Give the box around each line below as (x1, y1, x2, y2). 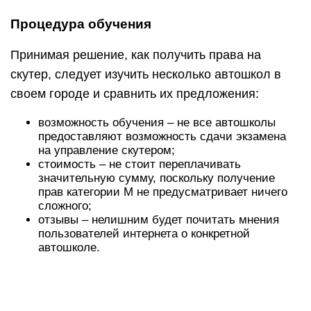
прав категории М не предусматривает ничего (38, 185, 287, 199)
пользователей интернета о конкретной (38, 226, 250, 240)
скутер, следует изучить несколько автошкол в (10, 67, 281, 81)
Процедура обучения (10, 16, 151, 31)
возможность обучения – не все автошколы (38, 115, 276, 129)
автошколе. (38, 240, 100, 254)
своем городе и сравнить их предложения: (10, 86, 259, 101)
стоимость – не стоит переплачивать (38, 157, 241, 171)
